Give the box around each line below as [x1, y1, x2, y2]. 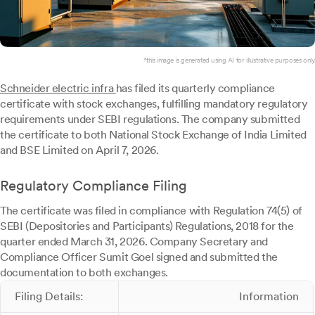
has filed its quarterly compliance [115, 82, 275, 96]
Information [239, 290, 299, 304]
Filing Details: [15, 290, 83, 304]
